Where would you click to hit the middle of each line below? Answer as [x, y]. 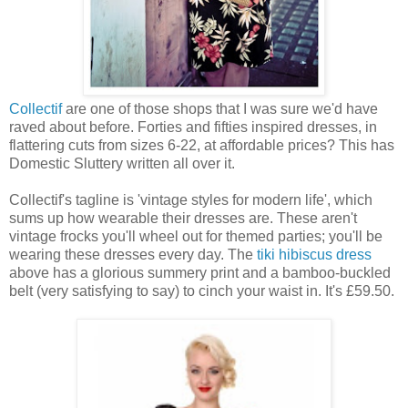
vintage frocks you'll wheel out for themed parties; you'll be [196, 236]
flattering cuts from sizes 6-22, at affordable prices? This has [202, 145]
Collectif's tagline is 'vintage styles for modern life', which [191, 199]
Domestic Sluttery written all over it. [122, 163]
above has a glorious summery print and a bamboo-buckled [200, 272]
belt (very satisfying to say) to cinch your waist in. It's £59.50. [202, 291]
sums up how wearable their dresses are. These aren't [183, 218]
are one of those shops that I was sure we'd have [220, 108]
